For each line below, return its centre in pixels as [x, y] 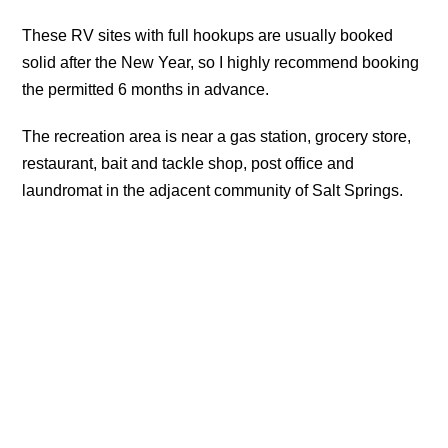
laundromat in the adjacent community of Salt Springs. [213, 191]
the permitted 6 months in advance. [146, 90]
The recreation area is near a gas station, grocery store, [217, 137]
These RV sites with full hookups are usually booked [208, 36]
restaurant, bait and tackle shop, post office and [188, 164]
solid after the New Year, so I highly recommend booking [221, 63]
